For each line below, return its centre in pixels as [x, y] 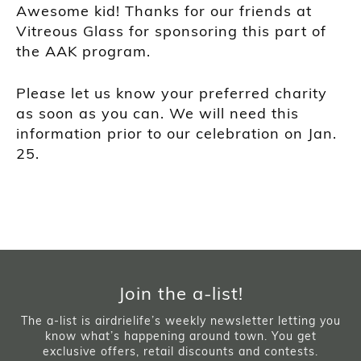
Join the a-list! [180, 293]
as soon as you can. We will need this [158, 113]
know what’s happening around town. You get [180, 336]
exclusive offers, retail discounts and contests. [180, 351]
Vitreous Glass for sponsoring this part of [171, 31]
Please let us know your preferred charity [172, 93]
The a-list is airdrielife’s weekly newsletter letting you [180, 320]
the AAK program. [83, 51]
